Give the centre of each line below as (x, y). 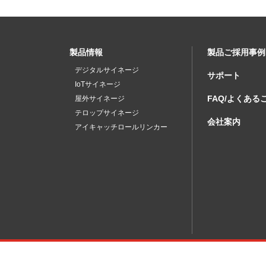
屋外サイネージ (100, 98)
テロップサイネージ (107, 113)
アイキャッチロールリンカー (121, 127)
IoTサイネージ (98, 84)
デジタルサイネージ (107, 70)
